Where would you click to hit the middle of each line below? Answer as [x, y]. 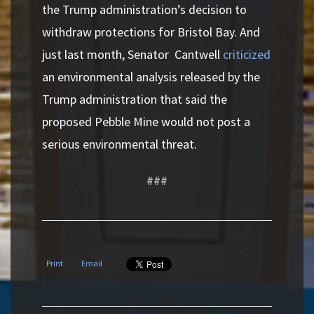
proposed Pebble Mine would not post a [146, 122]
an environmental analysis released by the [151, 77]
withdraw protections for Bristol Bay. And [151, 32]
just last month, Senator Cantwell [132, 54]
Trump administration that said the [135, 99]
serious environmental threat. [120, 144]
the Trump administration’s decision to [144, 9]
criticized [247, 54]
